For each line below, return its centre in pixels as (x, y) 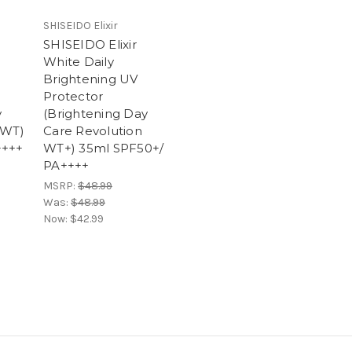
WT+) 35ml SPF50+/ (104, 148)
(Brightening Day (95, 114)
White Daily (79, 62)
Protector (73, 97)
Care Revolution (93, 131)
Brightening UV (91, 79)
